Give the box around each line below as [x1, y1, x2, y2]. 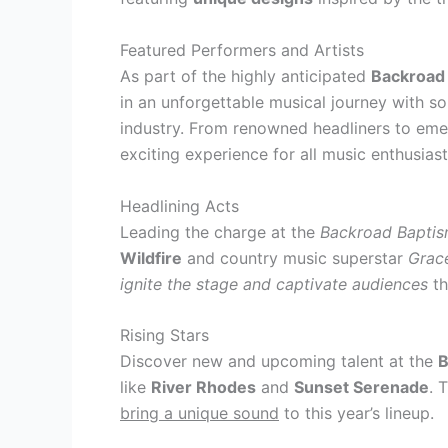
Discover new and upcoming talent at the [120, 351, 438, 372]
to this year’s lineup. [279, 403, 434, 424]
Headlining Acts [120, 195, 239, 216]
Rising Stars [120, 325, 209, 346]
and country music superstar [182, 247, 408, 268]
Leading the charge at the [120, 221, 320, 242]
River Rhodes [151, 377, 256, 398]
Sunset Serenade [294, 377, 429, 398]
